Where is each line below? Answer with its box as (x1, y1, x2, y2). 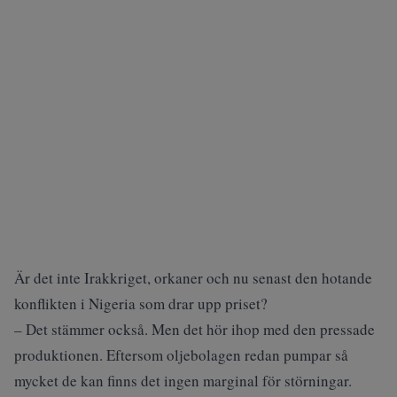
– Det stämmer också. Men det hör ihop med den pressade (14, 319, 375, 339)
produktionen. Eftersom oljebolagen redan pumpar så (14, 345, 348, 365)
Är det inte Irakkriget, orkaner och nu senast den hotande (14, 268, 372, 288)
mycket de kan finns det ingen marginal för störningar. (14, 370, 352, 391)
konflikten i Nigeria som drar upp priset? (14, 293, 268, 314)
